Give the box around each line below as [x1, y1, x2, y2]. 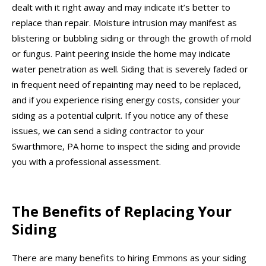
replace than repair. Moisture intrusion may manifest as [12, 17, 237, 29]
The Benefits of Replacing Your [12, 201, 232, 221]
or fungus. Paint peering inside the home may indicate [12, 47, 230, 60]
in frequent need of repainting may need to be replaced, [12, 78, 241, 91]
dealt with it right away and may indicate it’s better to [12, 1, 230, 14]
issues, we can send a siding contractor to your [12, 125, 204, 137]
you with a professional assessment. [12, 156, 161, 168]
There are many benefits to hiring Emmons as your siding [12, 252, 246, 264]
